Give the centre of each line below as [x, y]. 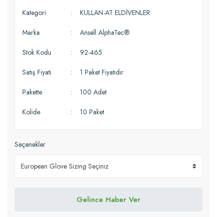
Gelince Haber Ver [108, 200]
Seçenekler [30, 144]
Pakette [32, 92]
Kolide [31, 112]
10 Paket [92, 112]
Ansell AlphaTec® [105, 32]
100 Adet [93, 92]
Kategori [34, 13]
